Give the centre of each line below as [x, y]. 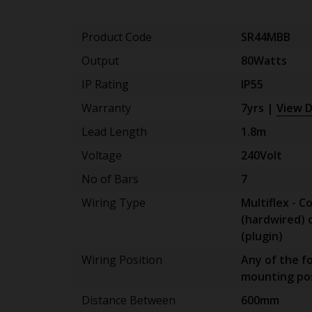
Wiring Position [122, 260]
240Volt [261, 155]
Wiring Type [114, 203]
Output [100, 61]
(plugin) [262, 236]
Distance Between [128, 300]
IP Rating [105, 84]
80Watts [264, 61]
